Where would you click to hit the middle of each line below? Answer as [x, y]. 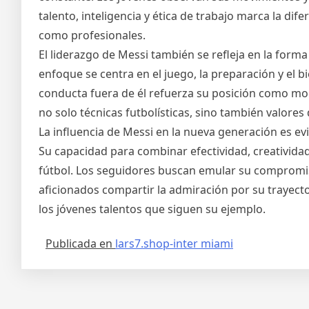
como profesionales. [92, 36]
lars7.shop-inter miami [174, 244]
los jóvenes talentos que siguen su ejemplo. [152, 209]
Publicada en [80, 244]
